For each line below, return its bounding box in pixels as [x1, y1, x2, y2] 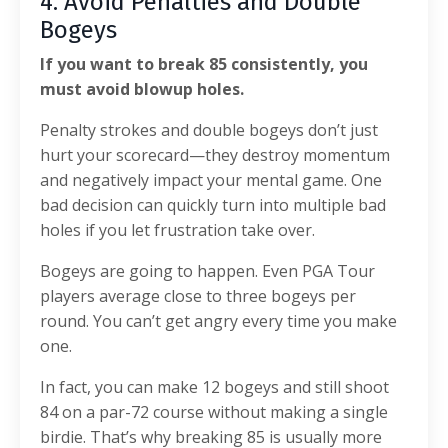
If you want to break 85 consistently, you [40, 52, 368, 75]
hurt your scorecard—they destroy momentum [40, 143, 390, 166]
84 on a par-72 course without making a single [40, 400, 388, 423]
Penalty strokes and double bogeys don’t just [40, 118, 378, 141]
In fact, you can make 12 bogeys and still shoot [40, 375, 389, 398]
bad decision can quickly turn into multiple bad [40, 193, 386, 216]
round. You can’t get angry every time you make [40, 309, 397, 332]
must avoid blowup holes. [40, 77, 248, 100]
